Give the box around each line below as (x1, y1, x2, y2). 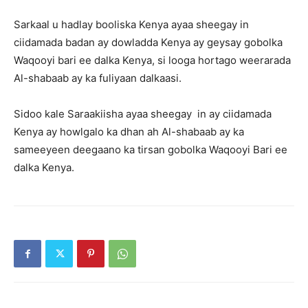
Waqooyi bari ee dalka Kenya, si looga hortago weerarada (14, 54, 291, 67)
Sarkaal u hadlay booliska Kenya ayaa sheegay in (14, 18, 249, 32)
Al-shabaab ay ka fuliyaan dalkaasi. (14, 71, 181, 85)
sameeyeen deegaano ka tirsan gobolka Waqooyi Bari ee (14, 143, 287, 157)
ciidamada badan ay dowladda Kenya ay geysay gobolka (14, 36, 283, 49)
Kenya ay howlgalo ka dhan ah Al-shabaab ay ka (14, 125, 244, 139)
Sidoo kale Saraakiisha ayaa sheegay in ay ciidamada (14, 107, 272, 121)
